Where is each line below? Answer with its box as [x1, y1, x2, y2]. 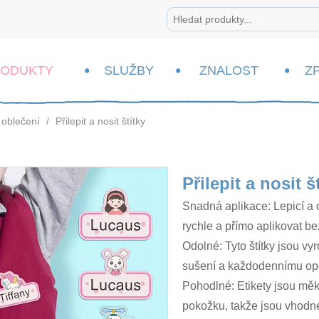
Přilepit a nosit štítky [56, 115, 145, 127]
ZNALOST [199, 63, 258, 78]
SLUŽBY [103, 63, 154, 78]
